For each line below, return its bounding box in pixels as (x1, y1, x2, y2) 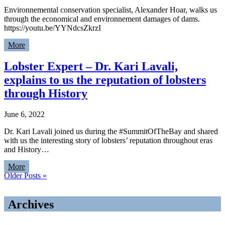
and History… (4, 145, 49, 154)
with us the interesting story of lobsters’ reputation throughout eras (4, 136, 212, 145)
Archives (8, 198, 54, 211)
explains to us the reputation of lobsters (4, 73, 206, 86)
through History (4, 86, 87, 100)
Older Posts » (4, 171, 47, 180)
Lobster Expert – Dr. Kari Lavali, (4, 59, 178, 73)
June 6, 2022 (4, 110, 45, 119)
